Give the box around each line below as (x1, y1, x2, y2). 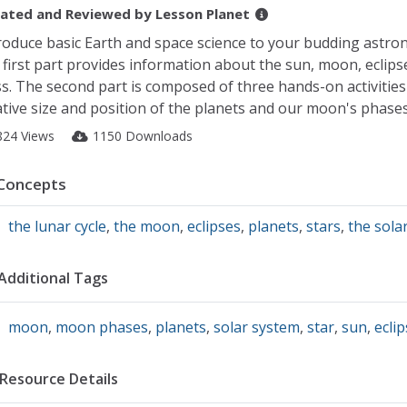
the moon (113, 216, 180, 236)
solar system (213, 317, 300, 337)
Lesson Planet (154, 5, 250, 23)
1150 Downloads (92, 127, 193, 144)
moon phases (55, 317, 148, 337)
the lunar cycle (7, 216, 106, 236)
